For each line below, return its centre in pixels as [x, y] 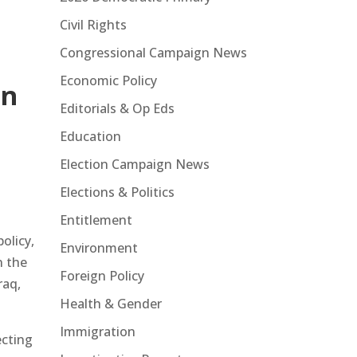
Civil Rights [93, 24]
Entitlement [96, 220]
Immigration [97, 331]
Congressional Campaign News [153, 52]
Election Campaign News [134, 164]
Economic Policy [108, 80]
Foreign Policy [102, 275]
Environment [98, 247]
